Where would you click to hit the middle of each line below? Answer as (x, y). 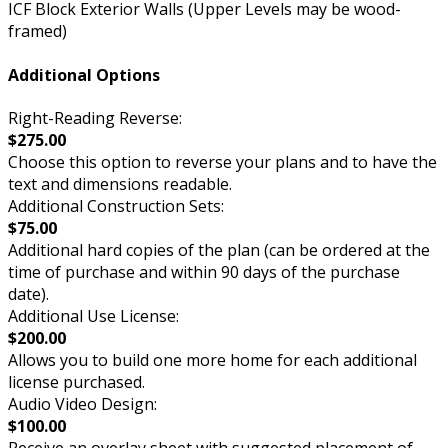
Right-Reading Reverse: (95, 118)
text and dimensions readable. (120, 184)
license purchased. (76, 382)
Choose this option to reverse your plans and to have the (222, 162)
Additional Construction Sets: (116, 206)
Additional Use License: (93, 316)
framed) (37, 31)
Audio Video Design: (82, 404)
